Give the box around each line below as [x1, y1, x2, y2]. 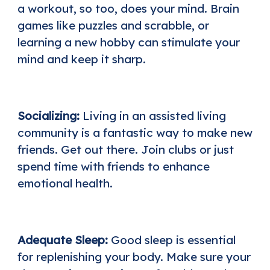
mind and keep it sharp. [17, 51, 146, 66]
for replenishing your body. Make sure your [17, 249, 251, 264]
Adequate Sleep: [17, 232, 108, 247]
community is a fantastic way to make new [17, 125, 253, 140]
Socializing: [17, 108, 83, 123]
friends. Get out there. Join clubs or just [17, 142, 234, 157]
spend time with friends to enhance [17, 159, 210, 174]
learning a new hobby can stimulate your [17, 34, 240, 49]
